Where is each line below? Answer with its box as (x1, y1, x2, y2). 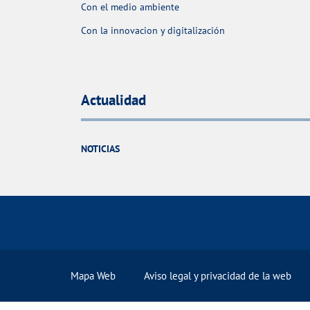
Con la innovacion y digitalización (81, 24, 225, 37)
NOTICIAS (81, 143, 120, 156)
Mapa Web (71, 268, 116, 282)
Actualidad (81, 91, 146, 110)
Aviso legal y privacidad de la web (143, 268, 291, 282)
